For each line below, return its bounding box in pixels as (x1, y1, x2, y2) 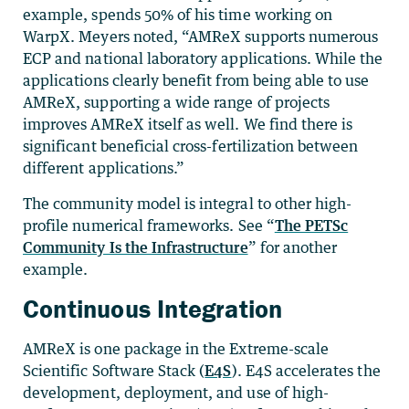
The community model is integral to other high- (23, 194, 352, 213)
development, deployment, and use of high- (23, 383, 330, 402)
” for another (247, 237, 338, 257)
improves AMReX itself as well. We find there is (23, 114, 353, 133)
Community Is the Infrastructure (23, 237, 248, 257)
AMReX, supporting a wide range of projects (23, 92, 330, 111)
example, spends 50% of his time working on (23, 5, 333, 24)
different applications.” (23, 158, 185, 177)
